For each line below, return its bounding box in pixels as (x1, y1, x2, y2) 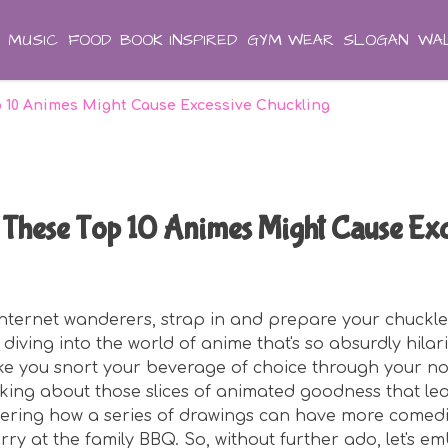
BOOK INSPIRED (120, 29, 238, 51)
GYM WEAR (246, 29, 334, 51)
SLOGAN (343, 29, 409, 51)
